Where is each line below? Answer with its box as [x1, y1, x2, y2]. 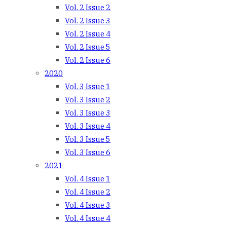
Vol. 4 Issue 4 [65, 213, 110, 223]
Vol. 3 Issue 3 [65, 107, 110, 118]
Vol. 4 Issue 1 [65, 173, 110, 183]
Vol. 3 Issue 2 [65, 94, 110, 104]
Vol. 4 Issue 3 [65, 200, 110, 210]
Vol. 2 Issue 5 [65, 42, 110, 52]
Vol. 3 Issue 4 [65, 121, 110, 131]
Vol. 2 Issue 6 [65, 55, 110, 65]
